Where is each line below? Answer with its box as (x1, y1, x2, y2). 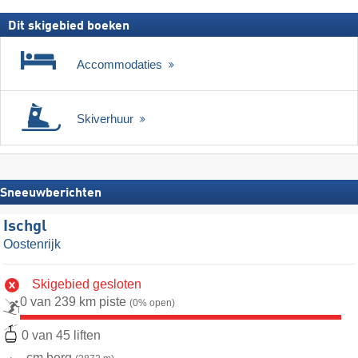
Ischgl (3, 219, 47, 236)
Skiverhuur (77, 112, 137, 126)
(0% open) (129, 297, 175, 309)
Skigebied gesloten (32, 277, 141, 292)
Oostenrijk (3, 237, 61, 252)
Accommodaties (77, 58, 165, 72)
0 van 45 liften (22, 328, 101, 343)
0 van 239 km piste (20, 295, 129, 309)
